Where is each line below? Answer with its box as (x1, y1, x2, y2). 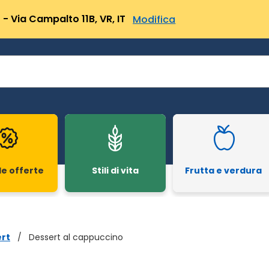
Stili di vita (92, 164, 139, 177)
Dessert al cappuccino (29, 231, 123, 243)
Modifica (133, 12, 176, 26)
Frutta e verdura (185, 164, 262, 177)
